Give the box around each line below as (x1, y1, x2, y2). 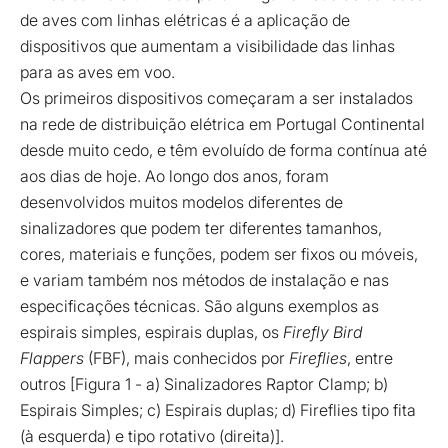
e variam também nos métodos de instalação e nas (20, 269, 389, 290)
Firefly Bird (283, 321, 362, 342)
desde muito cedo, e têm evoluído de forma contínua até (20, 139, 427, 160)
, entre (347, 347, 393, 368)
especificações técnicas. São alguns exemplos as (20, 295, 379, 316)
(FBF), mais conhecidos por (84, 347, 289, 368)
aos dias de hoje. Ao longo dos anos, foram (20, 165, 329, 186)
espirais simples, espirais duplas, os (20, 321, 283, 342)
